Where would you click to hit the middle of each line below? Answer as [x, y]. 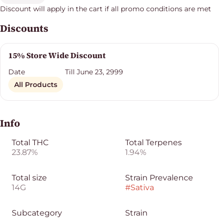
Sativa [142, 187]
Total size [29, 178]
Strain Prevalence [159, 178]
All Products [36, 85]
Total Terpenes [153, 142]
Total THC [30, 142]
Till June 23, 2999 [94, 72]
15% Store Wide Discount [57, 55]
